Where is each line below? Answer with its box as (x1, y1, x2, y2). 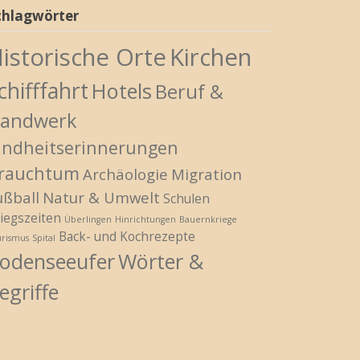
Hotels (91, 77, 152, 105)
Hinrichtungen (114, 214, 176, 226)
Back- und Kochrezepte (58, 227, 195, 246)
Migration (170, 164, 242, 185)
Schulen (162, 190, 210, 208)
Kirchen (169, 41, 252, 74)
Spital (31, 232, 55, 244)
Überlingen (63, 214, 112, 226)
